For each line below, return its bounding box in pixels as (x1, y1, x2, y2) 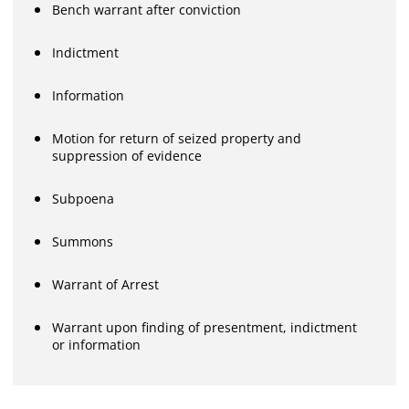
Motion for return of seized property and (52, 130, 302, 148)
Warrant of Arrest (52, 276, 160, 294)
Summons (52, 233, 114, 251)
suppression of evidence (52, 147, 203, 165)
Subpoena (52, 190, 115, 208)
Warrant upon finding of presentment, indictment (52, 319, 358, 337)
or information (52, 336, 142, 354)
